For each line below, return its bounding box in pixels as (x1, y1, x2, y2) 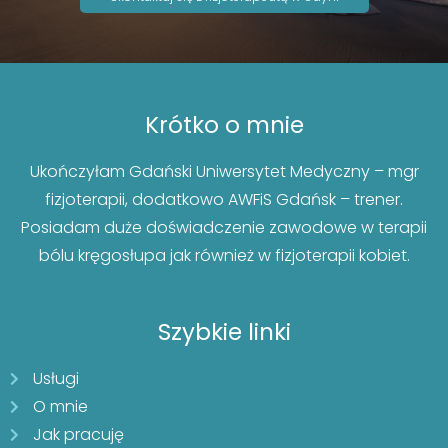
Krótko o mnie (144, 108, 304, 141)
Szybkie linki (157, 315, 291, 348)
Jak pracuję (32, 422, 124, 446)
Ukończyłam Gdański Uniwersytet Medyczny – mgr (29, 159, 419, 183)
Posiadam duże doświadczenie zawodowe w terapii (21, 215, 427, 239)
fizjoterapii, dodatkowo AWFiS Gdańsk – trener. (45, 187, 403, 211)
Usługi (32, 366, 79, 390)
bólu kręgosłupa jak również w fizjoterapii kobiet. (38, 243, 410, 267)
